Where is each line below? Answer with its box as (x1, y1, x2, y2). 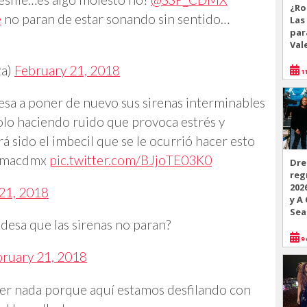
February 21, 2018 (14, 62, 120, 78)
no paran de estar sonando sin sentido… (1, 10, 230, 27)
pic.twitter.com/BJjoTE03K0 (49, 151, 212, 168)
